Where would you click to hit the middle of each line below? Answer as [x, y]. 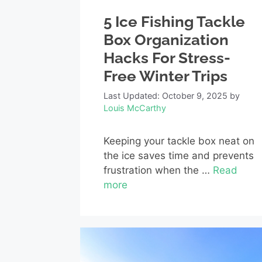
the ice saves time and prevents [179, 156]
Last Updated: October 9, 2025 [166, 96]
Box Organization [166, 40]
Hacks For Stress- [167, 58]
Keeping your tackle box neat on [179, 141]
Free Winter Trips [166, 76]
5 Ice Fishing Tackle [174, 22]
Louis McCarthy [135, 108]
